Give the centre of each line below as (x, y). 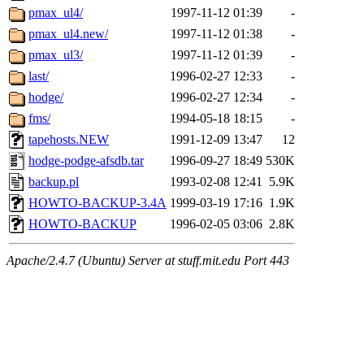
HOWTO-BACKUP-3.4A (97, 202)
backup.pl (54, 181)
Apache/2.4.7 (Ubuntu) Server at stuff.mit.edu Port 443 (148, 260)
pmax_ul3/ (56, 54)
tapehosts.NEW (69, 139)
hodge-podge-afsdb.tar (86, 160)
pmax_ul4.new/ (68, 33)
